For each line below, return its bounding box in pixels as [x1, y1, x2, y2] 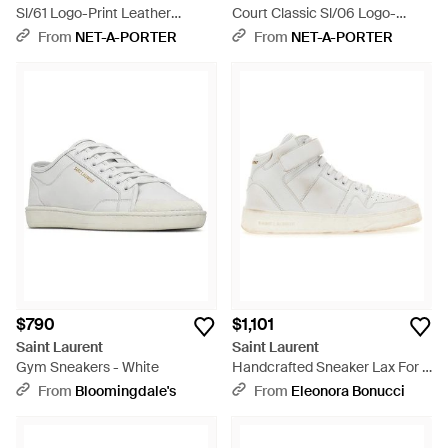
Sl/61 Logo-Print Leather [16, 4, 171, 22]
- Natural [232, 44, 289, 62]
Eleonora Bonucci [291, 382, 405, 400]
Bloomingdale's [75, 382, 176, 400]
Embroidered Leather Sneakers [232, 24, 431, 42]
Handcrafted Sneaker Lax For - [232, 358, 428, 376]
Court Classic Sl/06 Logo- [232, 4, 396, 22]
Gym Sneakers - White [16, 358, 159, 376]
